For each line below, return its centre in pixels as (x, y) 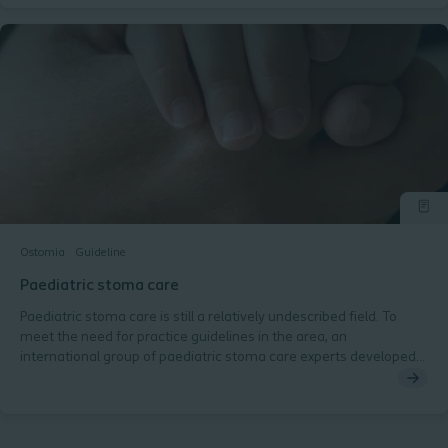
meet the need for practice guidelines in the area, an (183, 337)
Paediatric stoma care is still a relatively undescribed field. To (208, 317)
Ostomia (42, 253)
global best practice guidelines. (116, 377)
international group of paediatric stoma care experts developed (218, 357)
